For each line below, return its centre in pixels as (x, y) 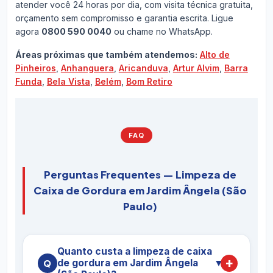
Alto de (214, 55)
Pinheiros (35, 68)
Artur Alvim (196, 68)
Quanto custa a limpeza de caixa (134, 252)
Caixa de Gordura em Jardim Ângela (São (140, 190)
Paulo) (140, 206)
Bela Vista (68, 82)
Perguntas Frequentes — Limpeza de (140, 174)
